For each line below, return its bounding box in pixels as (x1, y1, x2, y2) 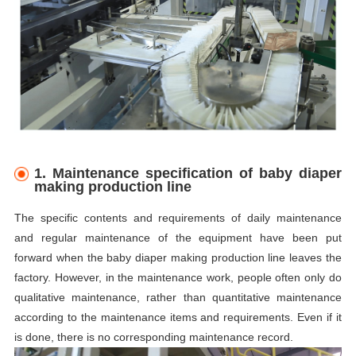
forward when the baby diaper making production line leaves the (14, 251, 342, 265)
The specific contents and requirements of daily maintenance (14, 211, 342, 225)
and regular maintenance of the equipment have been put (14, 231, 342, 245)
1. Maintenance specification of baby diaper (34, 165, 342, 182)
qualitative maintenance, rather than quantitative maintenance (14, 291, 342, 304)
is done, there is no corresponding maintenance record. (14, 331, 293, 344)
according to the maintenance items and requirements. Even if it (14, 311, 342, 324)
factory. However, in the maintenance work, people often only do (14, 271, 342, 284)
